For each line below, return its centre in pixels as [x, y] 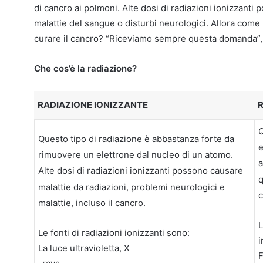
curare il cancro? [70, 38]
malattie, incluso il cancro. [92, 203]
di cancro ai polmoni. [78, 8]
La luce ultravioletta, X [84, 248]
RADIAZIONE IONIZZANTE [93, 104]
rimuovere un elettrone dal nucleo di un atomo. [136, 155]
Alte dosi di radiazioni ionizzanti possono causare [141, 171]
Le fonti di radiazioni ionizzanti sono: [114, 233]
